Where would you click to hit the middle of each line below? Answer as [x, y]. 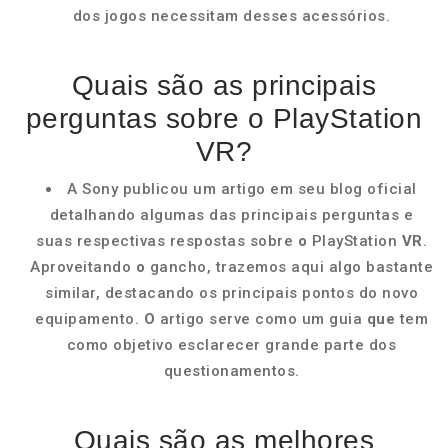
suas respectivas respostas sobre [167, 241]
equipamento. [89, 319]
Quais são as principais [224, 85]
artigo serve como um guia [263, 319]
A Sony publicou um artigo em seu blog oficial [242, 189]
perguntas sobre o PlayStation [224, 118]
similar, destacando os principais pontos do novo [231, 293]
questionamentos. [231, 371]
